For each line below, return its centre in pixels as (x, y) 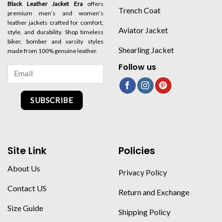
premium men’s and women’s (55, 13)
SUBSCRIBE (52, 100)
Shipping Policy (144, 212)
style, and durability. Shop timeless (55, 32)
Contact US (27, 188)
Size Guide (25, 208)
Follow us (137, 67)
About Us (24, 168)
